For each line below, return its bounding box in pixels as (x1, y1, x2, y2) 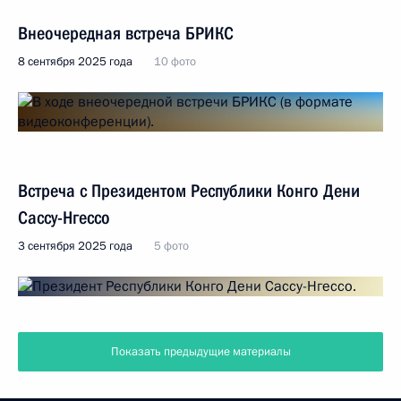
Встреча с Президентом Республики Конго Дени (18, 180, 360, 201)
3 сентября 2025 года (18, 238, 132, 254)
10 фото (154, 54, 196, 70)
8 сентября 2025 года (18, 54, 132, 70)
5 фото (154, 238, 189, 254)
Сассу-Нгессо (18, 207, 110, 228)
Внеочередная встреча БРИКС (18, 22, 234, 44)
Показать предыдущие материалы (110, 344, 291, 360)
